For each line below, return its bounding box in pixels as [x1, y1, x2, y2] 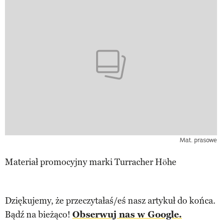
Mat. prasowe [180, 136, 217, 144]
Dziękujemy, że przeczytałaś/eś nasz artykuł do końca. [5, 195, 216, 207]
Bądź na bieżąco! [5, 209, 72, 221]
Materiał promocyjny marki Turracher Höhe [5, 157, 176, 168]
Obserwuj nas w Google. [72, 209, 182, 221]
